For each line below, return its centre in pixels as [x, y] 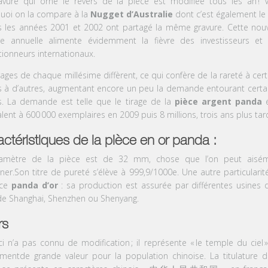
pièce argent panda [218, 101]
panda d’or [34, 185]
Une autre [201, 172]
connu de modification [83, 242]
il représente [162, 242]
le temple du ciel [229, 242]
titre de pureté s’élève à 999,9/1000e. [105, 172]
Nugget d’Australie [131, 14]
